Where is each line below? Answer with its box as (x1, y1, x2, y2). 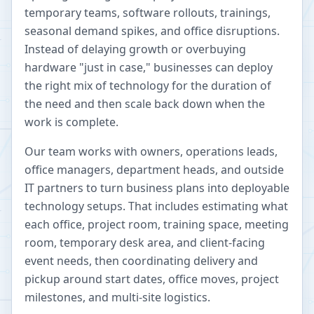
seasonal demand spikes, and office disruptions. (25, 23, 280, 39)
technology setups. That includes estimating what (25, 198, 288, 214)
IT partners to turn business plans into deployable (25, 180, 289, 196)
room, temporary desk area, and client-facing (25, 235, 265, 250)
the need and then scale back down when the (25, 96, 265, 111)
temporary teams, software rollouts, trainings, (25, 5, 271, 20)
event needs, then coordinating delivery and (25, 253, 258, 268)
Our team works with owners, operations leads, (25, 144, 278, 159)
